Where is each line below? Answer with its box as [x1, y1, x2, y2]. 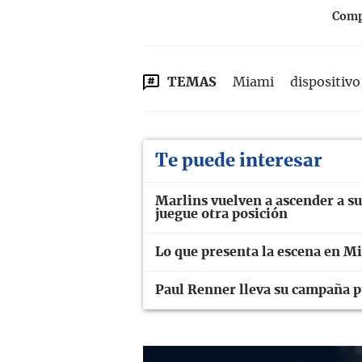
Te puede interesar [155, 152, 322, 170]
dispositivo [290, 76, 360, 90]
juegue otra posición [155, 208, 288, 221]
